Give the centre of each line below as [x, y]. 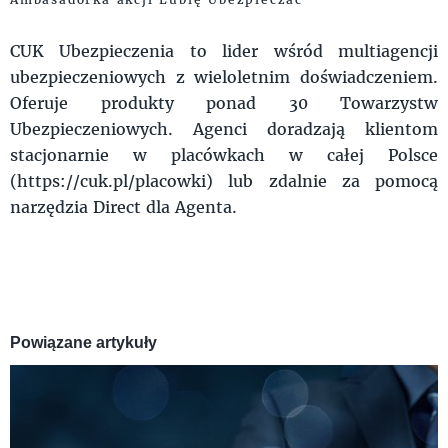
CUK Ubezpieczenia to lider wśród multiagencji [224, 50]
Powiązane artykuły [83, 342]
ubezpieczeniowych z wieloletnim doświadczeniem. [224, 76]
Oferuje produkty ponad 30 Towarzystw [224, 102]
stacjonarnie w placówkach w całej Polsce [224, 154]
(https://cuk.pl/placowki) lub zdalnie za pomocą [224, 180]
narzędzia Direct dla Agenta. [128, 206]
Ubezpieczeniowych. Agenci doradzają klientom [224, 128]
